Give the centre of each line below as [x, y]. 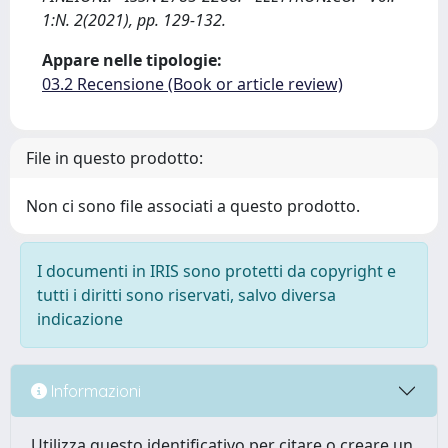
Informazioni [94, 390]
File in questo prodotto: [114, 158]
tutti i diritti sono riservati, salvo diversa [186, 295]
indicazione [80, 319]
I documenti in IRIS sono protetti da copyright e [216, 271]
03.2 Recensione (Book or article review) [192, 84]
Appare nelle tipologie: [132, 60]
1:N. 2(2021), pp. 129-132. [134, 20]
